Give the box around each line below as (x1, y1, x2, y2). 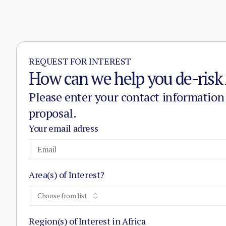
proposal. (29, 105, 77, 121)
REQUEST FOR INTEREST (29, 55, 131, 67)
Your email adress (29, 122, 98, 134)
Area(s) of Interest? (29, 168, 104, 181)
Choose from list (37, 191, 87, 200)
